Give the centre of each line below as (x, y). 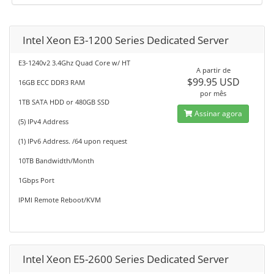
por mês (213, 93)
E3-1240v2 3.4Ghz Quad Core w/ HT (74, 63)
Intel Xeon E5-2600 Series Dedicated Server (126, 259)
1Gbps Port (36, 180)
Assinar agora (218, 113)
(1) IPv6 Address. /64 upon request (73, 141)
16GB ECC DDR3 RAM (52, 82)
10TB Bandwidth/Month (56, 161)
